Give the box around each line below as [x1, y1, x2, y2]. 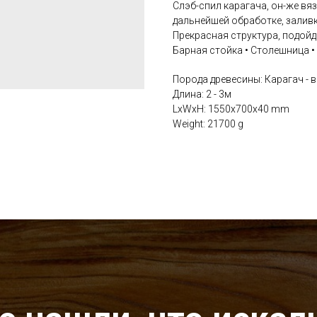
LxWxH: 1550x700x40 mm [173, 103, 289, 115]
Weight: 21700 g [173, 117, 243, 129]
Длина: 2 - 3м [173, 88, 231, 100]
